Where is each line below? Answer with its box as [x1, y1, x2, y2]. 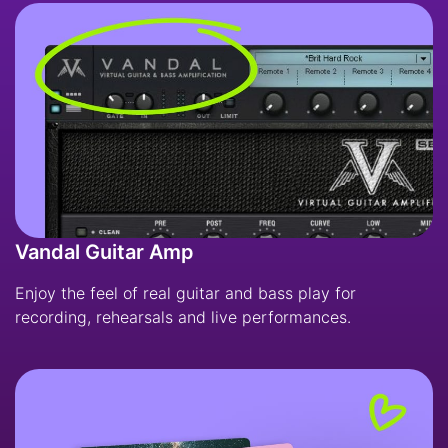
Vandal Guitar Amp [15, 240, 194, 265]
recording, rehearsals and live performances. [15, 307, 351, 328]
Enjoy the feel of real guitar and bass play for [15, 283, 356, 304]
